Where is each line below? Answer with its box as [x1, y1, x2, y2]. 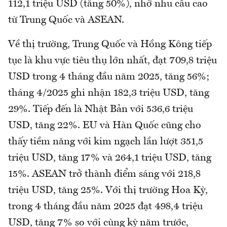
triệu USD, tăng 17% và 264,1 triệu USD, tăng [8, 153, 211, 164]
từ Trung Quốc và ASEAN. [8, 15, 124, 26]
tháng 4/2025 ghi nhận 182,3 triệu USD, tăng [8, 88, 209, 99]
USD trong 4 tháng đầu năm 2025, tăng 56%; [8, 72, 210, 83]
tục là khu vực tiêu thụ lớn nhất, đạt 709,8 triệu [8, 56, 217, 66]
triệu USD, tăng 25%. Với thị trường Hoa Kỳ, [8, 185, 208, 196]
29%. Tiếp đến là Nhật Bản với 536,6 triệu [8, 104, 193, 115]
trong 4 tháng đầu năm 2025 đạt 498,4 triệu [8, 202, 203, 212]
